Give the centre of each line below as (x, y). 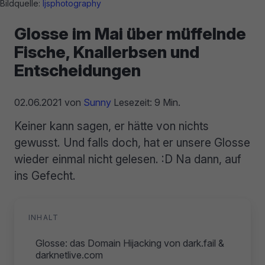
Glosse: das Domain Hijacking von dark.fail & (130, 243)
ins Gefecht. (45, 175)
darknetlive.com (69, 255)
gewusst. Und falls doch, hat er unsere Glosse (132, 142)
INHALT (44, 217)
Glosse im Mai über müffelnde (130, 33)
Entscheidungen (77, 70)
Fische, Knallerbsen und (107, 52)
